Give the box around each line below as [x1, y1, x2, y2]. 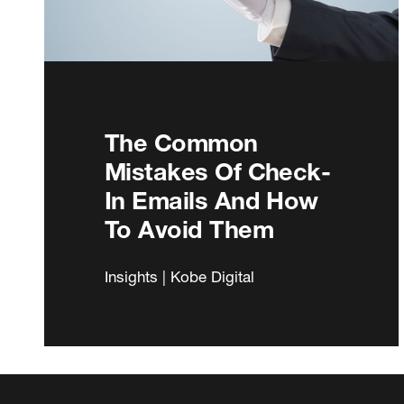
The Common [105, 127, 258, 157]
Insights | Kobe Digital [105, 266, 254, 286]
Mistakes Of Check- [105, 156, 331, 186]
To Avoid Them [105, 214, 273, 243]
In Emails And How [105, 185, 318, 215]
